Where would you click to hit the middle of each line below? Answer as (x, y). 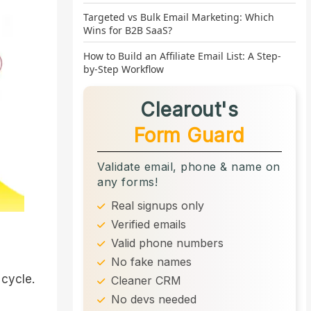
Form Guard (189, 135)
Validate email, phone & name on (189, 166)
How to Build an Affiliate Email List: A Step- (183, 56)
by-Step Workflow (124, 69)
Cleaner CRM (145, 280)
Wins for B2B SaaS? (128, 30)
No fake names (150, 261)
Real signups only (156, 205)
